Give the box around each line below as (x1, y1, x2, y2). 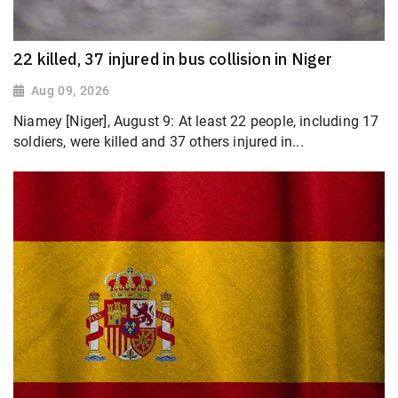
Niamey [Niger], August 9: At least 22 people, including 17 (13, 113, 379, 131)
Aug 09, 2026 (30, 84, 110, 99)
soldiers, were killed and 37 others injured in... (13, 133, 304, 151)
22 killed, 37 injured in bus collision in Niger (13, 49, 333, 70)
